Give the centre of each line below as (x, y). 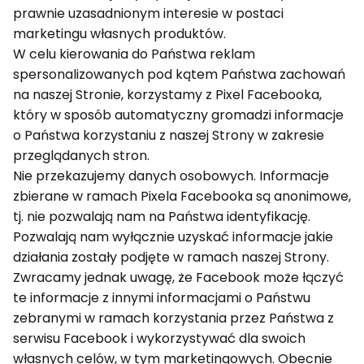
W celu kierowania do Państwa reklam (134, 54)
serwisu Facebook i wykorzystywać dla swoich (159, 338)
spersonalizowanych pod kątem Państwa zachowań (179, 74)
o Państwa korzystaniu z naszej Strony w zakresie (169, 135)
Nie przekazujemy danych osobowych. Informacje (171, 176)
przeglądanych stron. (81, 156)
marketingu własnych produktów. (119, 34)
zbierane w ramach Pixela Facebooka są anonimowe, (182, 196)
